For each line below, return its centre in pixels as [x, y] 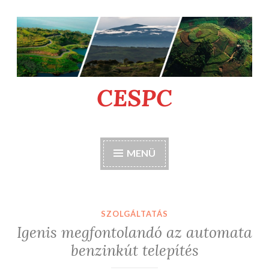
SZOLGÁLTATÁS [134, 213]
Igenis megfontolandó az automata [134, 233]
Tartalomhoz [43, 24]
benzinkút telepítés [134, 251]
